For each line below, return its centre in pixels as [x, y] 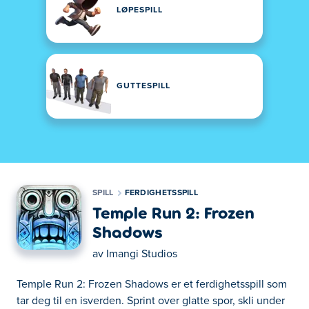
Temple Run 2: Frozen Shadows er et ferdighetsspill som [152, 284]
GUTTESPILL [143, 86]
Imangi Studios [142, 254]
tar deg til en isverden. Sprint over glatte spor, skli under [151, 301]
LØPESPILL [140, 10]
